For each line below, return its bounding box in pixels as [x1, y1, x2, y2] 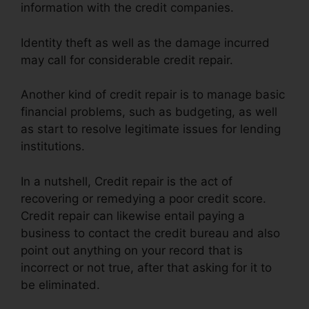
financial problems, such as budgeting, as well [21, 105, 277, 119]
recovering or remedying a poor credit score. [21, 191, 266, 206]
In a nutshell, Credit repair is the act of [21, 174, 232, 188]
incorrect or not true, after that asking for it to [21, 260, 272, 275]
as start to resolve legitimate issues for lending [21, 122, 281, 137]
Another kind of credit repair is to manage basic [21, 88, 285, 102]
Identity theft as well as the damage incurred [21, 35, 270, 50]
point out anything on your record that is [21, 243, 243, 257]
